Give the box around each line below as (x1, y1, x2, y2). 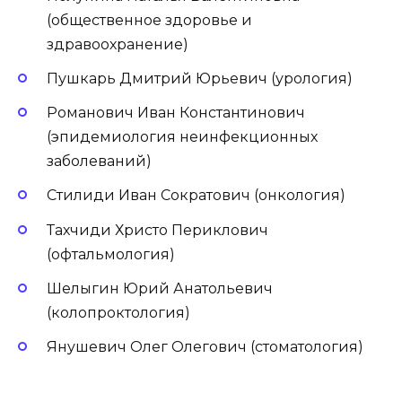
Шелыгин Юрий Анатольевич (47, 279, 273, 297)
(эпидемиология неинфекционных (47, 128, 318, 146)
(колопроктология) (47, 303, 190, 321)
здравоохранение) (47, 35, 188, 53)
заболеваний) (47, 153, 152, 170)
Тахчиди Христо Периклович (47, 221, 268, 239)
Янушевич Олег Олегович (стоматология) (47, 337, 363, 355)
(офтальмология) (47, 245, 175, 263)
